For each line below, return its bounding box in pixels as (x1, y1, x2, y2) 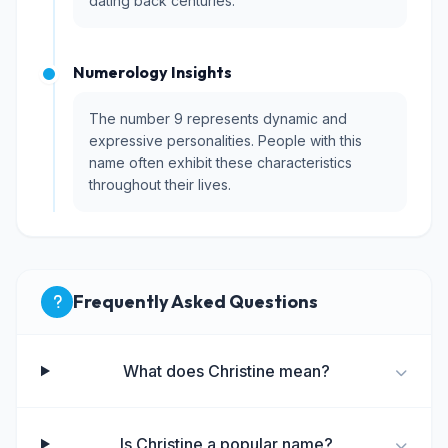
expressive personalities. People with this (89, 132, 362, 149)
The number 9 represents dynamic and (89, 110, 347, 127)
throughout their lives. (89, 176, 231, 193)
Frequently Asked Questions (73, 290, 318, 313)
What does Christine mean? (122, 361, 330, 381)
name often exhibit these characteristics (89, 154, 352, 171)
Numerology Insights (73, 62, 232, 82)
